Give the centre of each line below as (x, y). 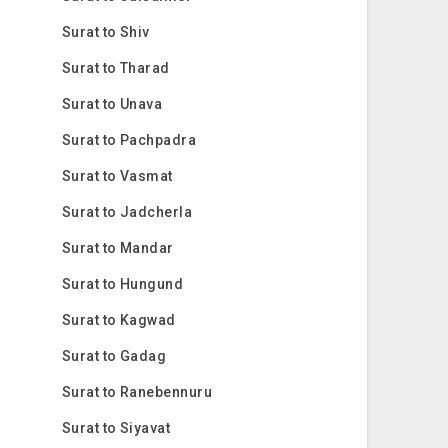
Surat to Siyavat (116, 428)
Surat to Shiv (105, 32)
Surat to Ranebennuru (137, 392)
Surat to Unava (112, 104)
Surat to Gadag (114, 356)
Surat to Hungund (122, 284)
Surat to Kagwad (118, 320)
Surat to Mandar (117, 248)
